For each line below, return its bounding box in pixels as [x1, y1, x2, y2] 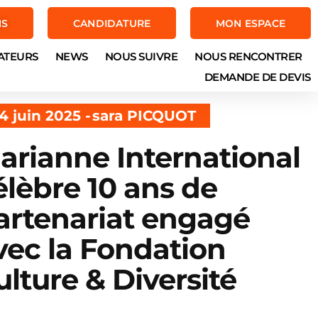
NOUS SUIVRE [104, 50, 178, 63]
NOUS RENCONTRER [194, 50, 302, 63]
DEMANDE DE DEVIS [204, 70, 311, 84]
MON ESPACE [216, 16, 285, 30]
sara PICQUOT [92, 106, 196, 124]
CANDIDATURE [72, 16, 151, 30]
